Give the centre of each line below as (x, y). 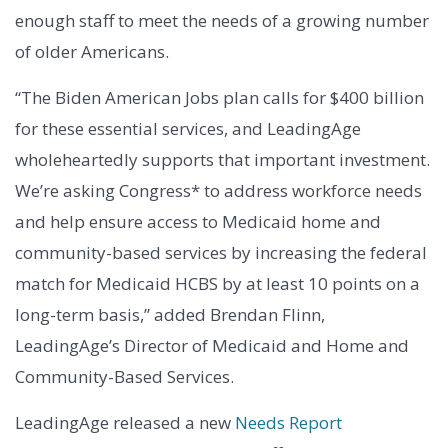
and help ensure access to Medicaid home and (198, 222)
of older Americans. (92, 52)
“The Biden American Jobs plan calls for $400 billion (219, 98)
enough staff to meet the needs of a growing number (222, 21)
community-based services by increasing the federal (221, 253)
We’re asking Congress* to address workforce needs (218, 191)
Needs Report (288, 423)
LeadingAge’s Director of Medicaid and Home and (212, 346)
